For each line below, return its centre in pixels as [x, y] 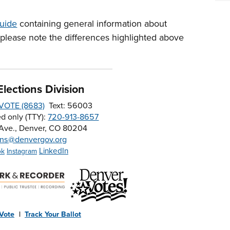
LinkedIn [53, 151]
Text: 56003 [69, 106]
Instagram [22, 151]
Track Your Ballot [53, 214]
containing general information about [92, 24]
